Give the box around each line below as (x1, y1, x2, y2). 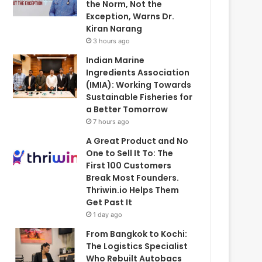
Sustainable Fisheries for (86, 91, 193, 103)
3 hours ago (93, 36, 130, 45)
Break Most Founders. (86, 171, 180, 184)
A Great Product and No (86, 135, 189, 147)
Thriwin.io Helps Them (86, 184, 180, 196)
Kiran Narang (86, 22, 143, 35)
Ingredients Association (86, 66, 190, 78)
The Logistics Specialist (86, 240, 188, 252)
